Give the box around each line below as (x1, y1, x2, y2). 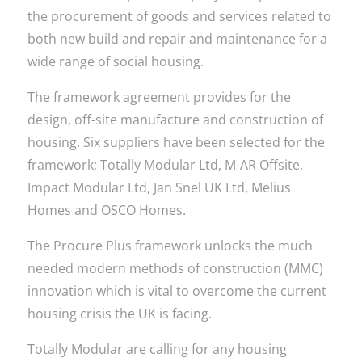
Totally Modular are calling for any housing (27, 340, 287, 358)
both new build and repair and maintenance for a (27, 30, 327, 48)
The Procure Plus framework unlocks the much (27, 237, 313, 255)
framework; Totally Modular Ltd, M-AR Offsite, (27, 156, 303, 174)
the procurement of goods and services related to (27, 7, 331, 25)
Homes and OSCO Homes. (27, 201, 186, 219)
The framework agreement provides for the (27, 88, 291, 106)
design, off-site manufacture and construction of (27, 111, 323, 128)
